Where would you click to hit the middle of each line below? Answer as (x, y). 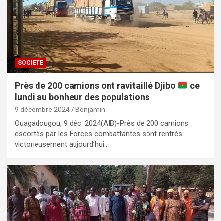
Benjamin (90, 110)
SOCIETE (31, 63)
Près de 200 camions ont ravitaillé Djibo (96, 86)
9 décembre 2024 (42, 110)
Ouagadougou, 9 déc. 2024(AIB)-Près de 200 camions (102, 124)
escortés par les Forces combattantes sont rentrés (98, 134)
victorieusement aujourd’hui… (62, 144)
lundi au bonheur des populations (82, 97)
